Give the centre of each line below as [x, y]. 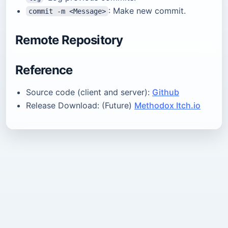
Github [166, 92]
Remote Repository [69, 40]
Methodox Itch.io [167, 105]
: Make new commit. [147, 11]
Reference [44, 70]
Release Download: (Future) [80, 105]
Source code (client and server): [89, 92]
